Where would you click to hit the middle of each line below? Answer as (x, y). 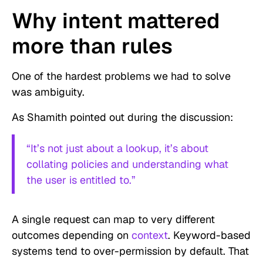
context (150, 235)
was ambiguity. (48, 92)
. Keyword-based (209, 235)
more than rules (92, 46)
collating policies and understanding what (127, 164)
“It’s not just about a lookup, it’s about (117, 149)
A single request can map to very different (113, 220)
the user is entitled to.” (81, 180)
